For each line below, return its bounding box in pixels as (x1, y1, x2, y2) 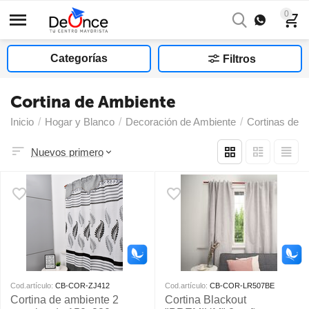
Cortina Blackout (165, 294, 246, 306)
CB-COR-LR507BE (210, 281, 275, 290)
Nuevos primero (31, 146, 103, 158)
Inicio (10, 116, 34, 128)
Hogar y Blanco (45, 116, 114, 128)
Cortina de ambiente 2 (10, 294, 119, 306)
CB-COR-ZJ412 (55, 281, 110, 290)
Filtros (222, 53, 256, 65)
